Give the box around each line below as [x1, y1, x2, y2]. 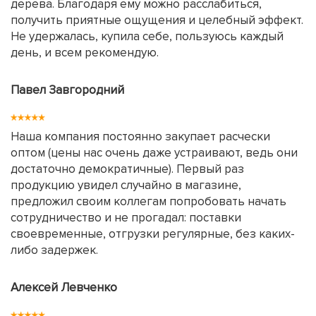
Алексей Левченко [11, 279, 117, 295]
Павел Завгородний [11, 82, 124, 97]
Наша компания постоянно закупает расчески [11, 128, 270, 144]
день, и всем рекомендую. [11, 44, 159, 60]
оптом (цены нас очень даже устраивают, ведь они [11, 145, 298, 160]
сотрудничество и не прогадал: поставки [11, 209, 241, 225]
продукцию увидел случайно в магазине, [11, 177, 241, 193]
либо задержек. [11, 242, 98, 257]
